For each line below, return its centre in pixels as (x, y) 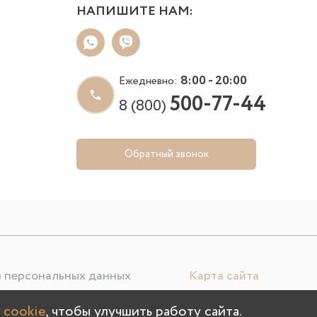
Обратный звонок (166, 154)
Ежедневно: (150, 81)
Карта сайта (224, 276)
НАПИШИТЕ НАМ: (135, 12)
